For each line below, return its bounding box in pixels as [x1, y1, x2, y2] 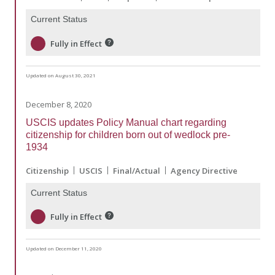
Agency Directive [171, 165, 238, 176]
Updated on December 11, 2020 [26, 245, 102, 252]
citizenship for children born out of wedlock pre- [26, 129, 230, 140]
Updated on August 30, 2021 [26, 71, 96, 79]
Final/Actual [113, 165, 160, 176]
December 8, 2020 [26, 98, 91, 110]
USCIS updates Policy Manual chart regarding [26, 117, 227, 128]
